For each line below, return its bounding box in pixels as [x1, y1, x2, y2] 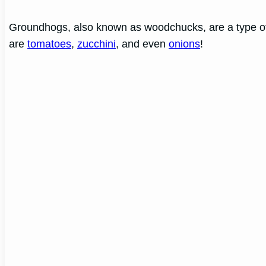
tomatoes [27, 37, 72, 50]
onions [169, 37, 201, 50]
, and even [116, 37, 169, 50]
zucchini [77, 37, 116, 50]
